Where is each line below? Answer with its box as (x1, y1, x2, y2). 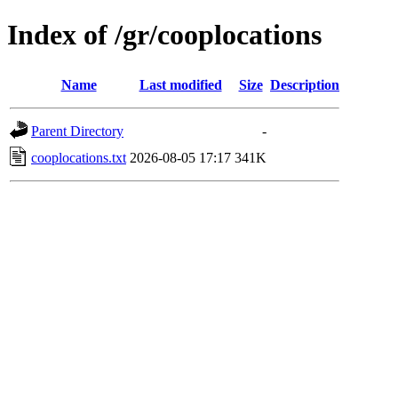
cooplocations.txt (31, 149, 126, 165)
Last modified (139, 76, 222, 92)
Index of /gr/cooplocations (7, 19, 322, 52)
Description (270, 76, 339, 92)
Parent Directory (31, 123, 123, 139)
